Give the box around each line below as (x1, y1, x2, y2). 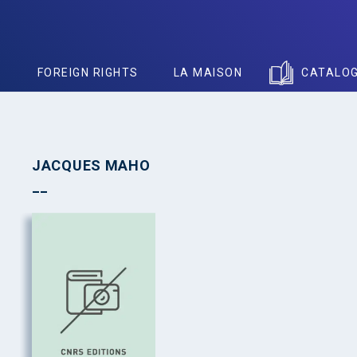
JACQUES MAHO (32, 157, 151, 174)
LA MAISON (173, 66, 242, 79)
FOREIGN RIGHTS (37, 66, 139, 79)
